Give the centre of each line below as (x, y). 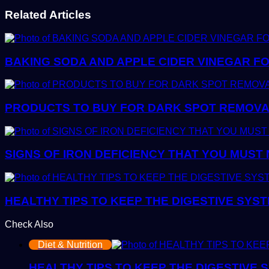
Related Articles (48, 15)
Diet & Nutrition (70, 244)
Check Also (29, 224)
